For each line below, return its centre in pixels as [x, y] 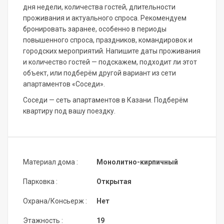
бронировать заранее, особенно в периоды [95, 29]
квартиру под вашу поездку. [69, 111]
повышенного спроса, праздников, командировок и [108, 40]
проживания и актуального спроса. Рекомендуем [105, 18]
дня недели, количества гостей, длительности [99, 7]
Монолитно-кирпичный [137, 162]
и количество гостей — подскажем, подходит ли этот [110, 62]
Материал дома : [50, 162]
